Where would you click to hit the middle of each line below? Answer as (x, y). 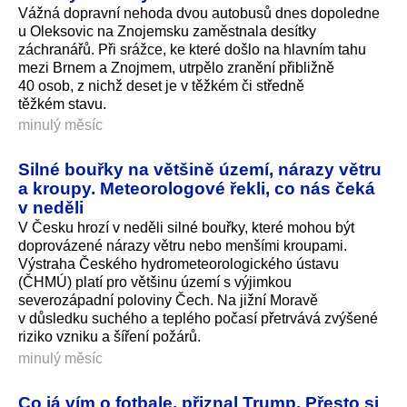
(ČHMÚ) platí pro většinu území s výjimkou (155, 283)
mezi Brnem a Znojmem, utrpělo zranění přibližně (176, 67)
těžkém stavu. (62, 104)
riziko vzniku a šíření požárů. (109, 337)
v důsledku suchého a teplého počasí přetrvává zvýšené (198, 319)
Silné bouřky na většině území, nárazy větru (200, 169)
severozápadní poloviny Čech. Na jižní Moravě (168, 301)
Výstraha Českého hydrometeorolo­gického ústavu (179, 264)
